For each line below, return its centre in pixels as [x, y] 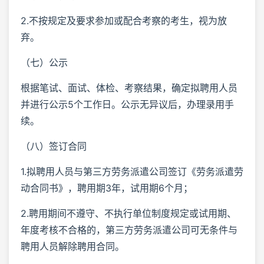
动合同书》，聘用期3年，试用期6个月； [107, 188]
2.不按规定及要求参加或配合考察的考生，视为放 [124, 20]
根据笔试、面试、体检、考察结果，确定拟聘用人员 [129, 88]
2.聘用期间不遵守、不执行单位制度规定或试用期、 [128, 213]
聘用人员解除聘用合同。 [72, 246]
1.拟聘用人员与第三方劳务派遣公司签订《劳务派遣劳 [132, 171]
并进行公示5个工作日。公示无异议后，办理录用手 [127, 104]
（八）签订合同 [54, 146]
